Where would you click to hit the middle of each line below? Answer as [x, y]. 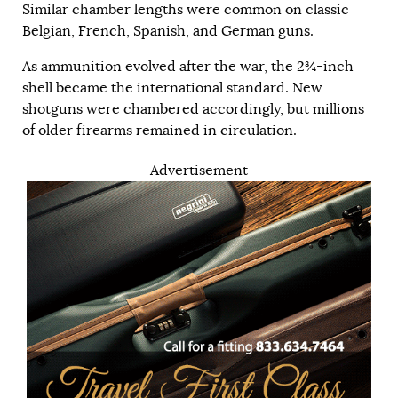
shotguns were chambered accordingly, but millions [193, 109]
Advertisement [199, 170]
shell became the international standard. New [172, 88]
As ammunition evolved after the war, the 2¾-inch [188, 66]
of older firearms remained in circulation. [159, 130]
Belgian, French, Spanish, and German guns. [168, 31]
